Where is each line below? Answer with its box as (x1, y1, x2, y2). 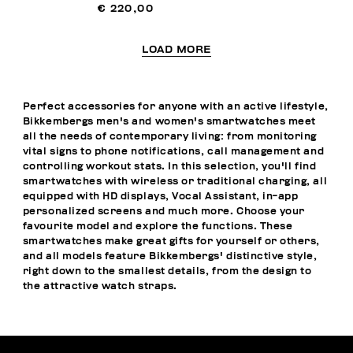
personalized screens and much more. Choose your (22, 206, 305, 217)
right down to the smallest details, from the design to (22, 266, 312, 277)
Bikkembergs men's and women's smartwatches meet (22, 116, 316, 127)
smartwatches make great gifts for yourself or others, (22, 236, 320, 247)
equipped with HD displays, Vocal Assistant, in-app (22, 191, 299, 202)
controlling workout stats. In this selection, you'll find (22, 161, 317, 172)
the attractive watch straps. (22, 281, 177, 292)
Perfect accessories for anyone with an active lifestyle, (22, 101, 329, 112)
